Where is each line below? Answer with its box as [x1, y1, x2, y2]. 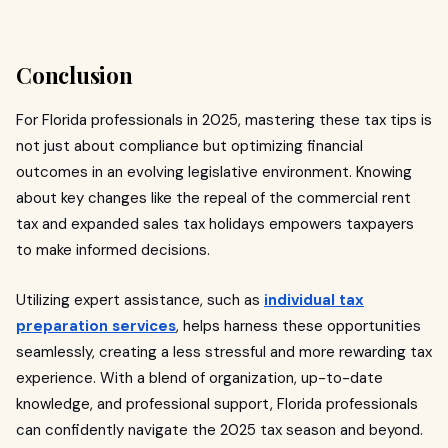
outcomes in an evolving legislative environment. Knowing [16, 162, 412, 182]
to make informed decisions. [16, 240, 210, 260]
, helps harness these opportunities [176, 316, 421, 336]
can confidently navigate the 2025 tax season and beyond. [16, 420, 423, 440]
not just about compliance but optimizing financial [16, 136, 363, 156]
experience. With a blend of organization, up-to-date [16, 368, 383, 388]
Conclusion [16, 60, 133, 90]
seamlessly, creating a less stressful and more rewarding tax [16, 342, 432, 362]
